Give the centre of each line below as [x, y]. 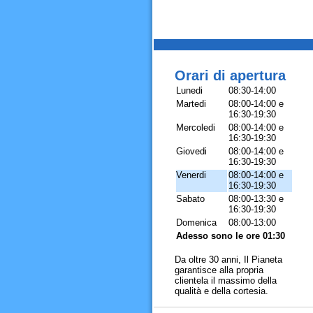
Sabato [190, 199]
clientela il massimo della [225, 281]
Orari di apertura [230, 75]
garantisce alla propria [219, 270]
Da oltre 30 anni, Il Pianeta [228, 260]
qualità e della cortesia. [221, 291]
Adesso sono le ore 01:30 [230, 236]
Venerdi [191, 175]
